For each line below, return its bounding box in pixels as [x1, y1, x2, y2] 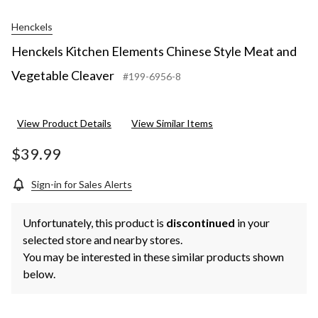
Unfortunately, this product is [23, 216, 166, 230]
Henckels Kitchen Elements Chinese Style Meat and [11, 43, 297, 60]
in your [235, 216, 270, 230]
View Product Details [17, 117, 111, 130]
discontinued [166, 216, 235, 230]
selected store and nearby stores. [23, 233, 182, 247]
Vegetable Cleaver [11, 67, 114, 84]
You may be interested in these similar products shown [23, 250, 284, 264]
